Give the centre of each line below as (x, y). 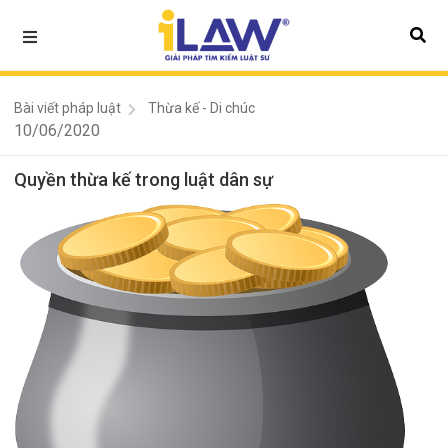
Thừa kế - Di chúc (201, 108)
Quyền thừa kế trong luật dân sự (143, 179)
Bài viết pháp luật (67, 108)
